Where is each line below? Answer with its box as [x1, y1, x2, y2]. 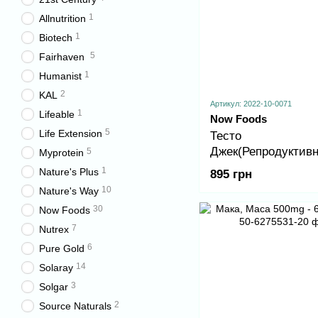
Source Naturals [39, 300, 111, 312]
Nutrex [39, 224, 69, 235]
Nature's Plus [39, 166, 99, 177]
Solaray [39, 262, 73, 273]
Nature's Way [39, 185, 99, 197]
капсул [210, 192, 248, 206]
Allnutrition [39, 13, 86, 24]
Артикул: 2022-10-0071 [210, 99, 292, 109]
